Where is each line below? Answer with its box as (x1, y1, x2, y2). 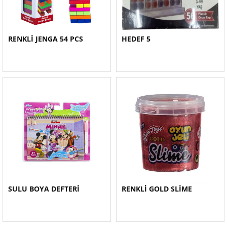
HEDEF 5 (122, 34, 150, 44)
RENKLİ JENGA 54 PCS (8, 34, 83, 44)
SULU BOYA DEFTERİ (8, 184, 80, 194)
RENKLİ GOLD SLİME (122, 184, 192, 194)
